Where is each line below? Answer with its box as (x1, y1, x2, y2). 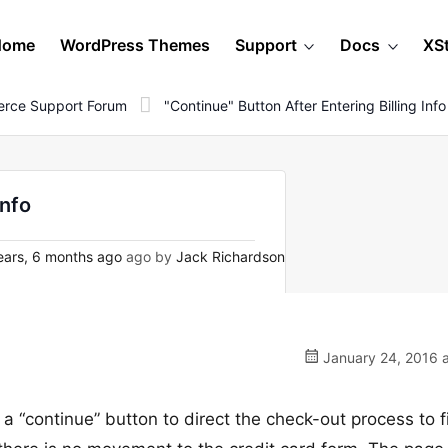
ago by (122, 248, 176, 265)
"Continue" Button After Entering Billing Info (164, 96, 446, 114)
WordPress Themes (60, 35, 210, 55)
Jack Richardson (176, 248, 285, 265)
